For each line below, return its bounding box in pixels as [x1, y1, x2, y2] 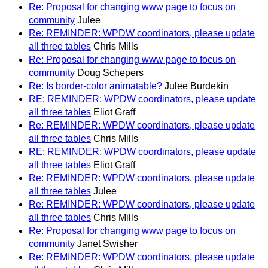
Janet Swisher [77, 238, 138, 249]
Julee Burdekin [165, 80, 229, 91]
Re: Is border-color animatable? [29, 80, 162, 91]
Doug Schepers [77, 67, 144, 78]
